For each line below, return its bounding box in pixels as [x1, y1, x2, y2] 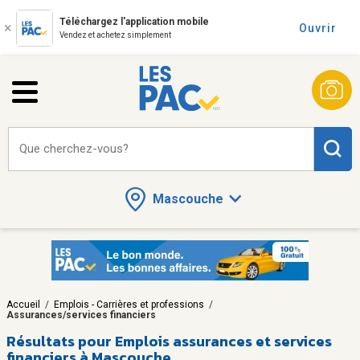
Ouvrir [299, 22, 337, 35]
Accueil [6, 298, 40, 310]
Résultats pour [6, 329, 112, 352]
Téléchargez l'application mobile [59, 16, 209, 27]
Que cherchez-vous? [19, 141, 129, 156]
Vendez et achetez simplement [59, 31, 171, 39]
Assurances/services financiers [6, 309, 156, 321]
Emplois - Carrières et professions [54, 298, 204, 310]
